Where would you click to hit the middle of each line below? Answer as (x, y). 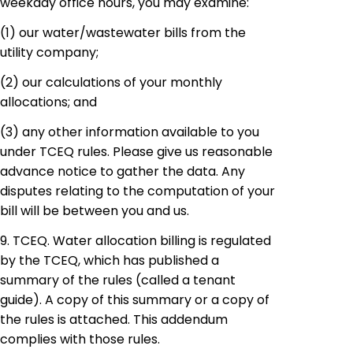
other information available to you (152, 132)
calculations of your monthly (132, 83)
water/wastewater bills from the (143, 33)
